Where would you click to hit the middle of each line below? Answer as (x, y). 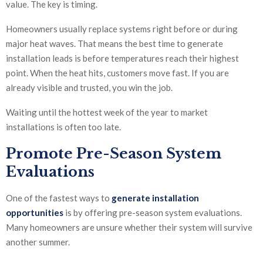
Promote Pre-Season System (114, 154)
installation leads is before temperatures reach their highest (122, 58)
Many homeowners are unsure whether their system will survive (129, 227)
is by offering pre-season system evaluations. (153, 213)
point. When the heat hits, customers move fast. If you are (117, 73)
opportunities (35, 213)
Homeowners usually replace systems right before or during (122, 29)
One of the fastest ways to (59, 198)
